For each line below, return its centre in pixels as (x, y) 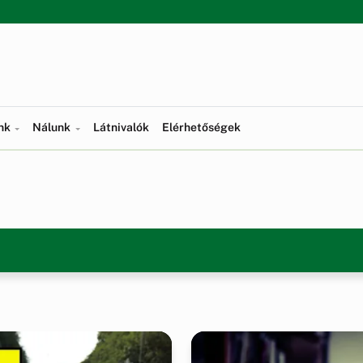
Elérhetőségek (201, 127)
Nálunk (53, 127)
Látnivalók (121, 127)
